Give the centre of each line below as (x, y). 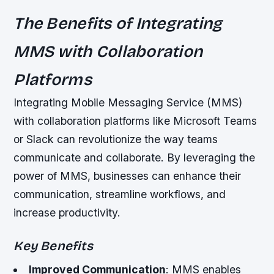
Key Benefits (53, 246)
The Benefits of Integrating (118, 24)
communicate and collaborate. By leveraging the (135, 158)
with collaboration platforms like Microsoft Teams (135, 121)
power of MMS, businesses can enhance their (128, 176)
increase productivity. (67, 213)
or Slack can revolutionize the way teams (116, 139)
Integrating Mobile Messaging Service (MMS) (128, 103)
